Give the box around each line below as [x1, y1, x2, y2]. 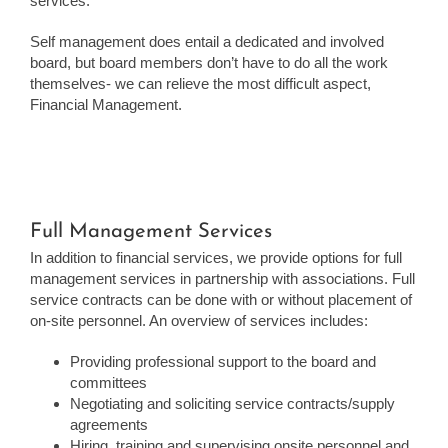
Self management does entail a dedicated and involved [30, 32, 384, 50]
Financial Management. [30, 95, 182, 113]
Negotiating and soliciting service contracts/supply [70, 394, 395, 412]
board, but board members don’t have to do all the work [30, 53, 388, 71]
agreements [70, 415, 148, 433]
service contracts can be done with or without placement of [30, 290, 412, 308]
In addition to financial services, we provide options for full [30, 248, 402, 266]
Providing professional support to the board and [70, 352, 376, 370]
